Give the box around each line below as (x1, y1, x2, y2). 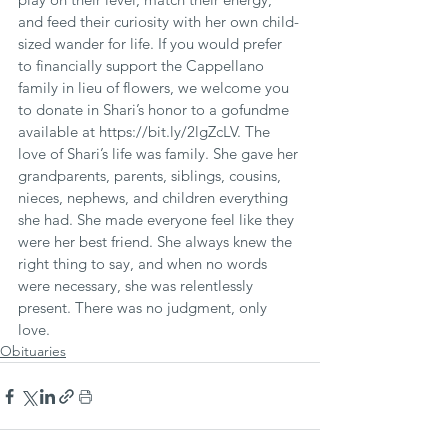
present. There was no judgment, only (18, 298, 271, 317)
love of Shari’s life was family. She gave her (18, 144, 302, 163)
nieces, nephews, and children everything (18, 188, 292, 207)
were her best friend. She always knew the (18, 232, 296, 251)
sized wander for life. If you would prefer (18, 34, 286, 53)
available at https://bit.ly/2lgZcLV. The (18, 122, 274, 141)
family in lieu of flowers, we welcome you (18, 78, 293, 97)
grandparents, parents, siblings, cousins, (18, 166, 285, 185)
